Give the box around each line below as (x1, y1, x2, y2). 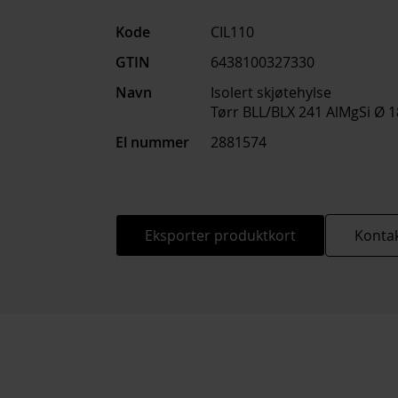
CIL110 (211, 22, 254, 42)
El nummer (115, 132, 189, 152)
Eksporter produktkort (145, 226, 296, 245)
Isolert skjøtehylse (211, 83, 331, 102)
